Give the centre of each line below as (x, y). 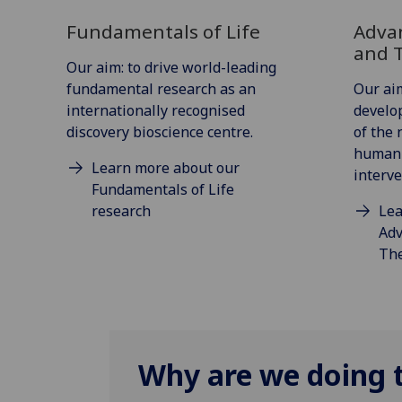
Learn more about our (166, 167)
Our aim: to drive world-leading (171, 67)
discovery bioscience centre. (159, 131)
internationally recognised (155, 110)
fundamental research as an (161, 88)
